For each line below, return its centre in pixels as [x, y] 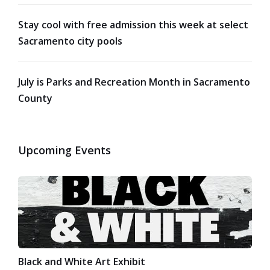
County [35, 99]
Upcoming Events [64, 150]
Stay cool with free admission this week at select [133, 25]
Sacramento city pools [70, 41]
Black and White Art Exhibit [82, 262]
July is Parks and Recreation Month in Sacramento [134, 82]
